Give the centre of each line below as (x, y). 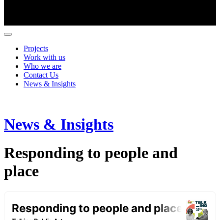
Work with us (44, 57)
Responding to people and (91, 153)
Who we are (42, 66)
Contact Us (41, 75)
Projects (36, 48)
